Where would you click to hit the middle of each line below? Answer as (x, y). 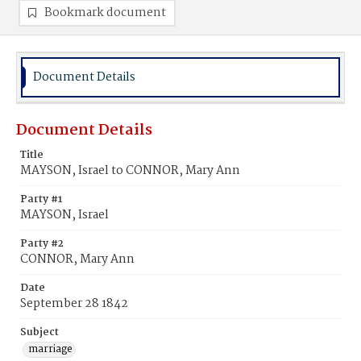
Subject (39, 332)
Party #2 (42, 244)
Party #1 (41, 199)
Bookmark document (105, 13)
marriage (50, 349)
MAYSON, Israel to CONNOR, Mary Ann (130, 171)
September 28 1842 (74, 304)
